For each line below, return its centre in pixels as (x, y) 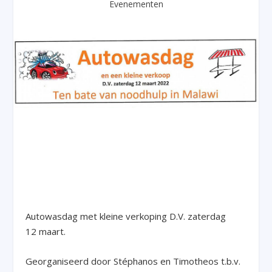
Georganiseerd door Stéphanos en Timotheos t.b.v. (133, 261)
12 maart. (46, 231)
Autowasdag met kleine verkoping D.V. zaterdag (126, 216)
